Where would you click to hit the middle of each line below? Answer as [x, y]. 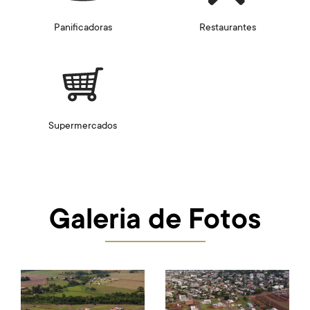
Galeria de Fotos [155, 222]
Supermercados [83, 127]
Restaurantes [227, 29]
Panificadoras [83, 29]
